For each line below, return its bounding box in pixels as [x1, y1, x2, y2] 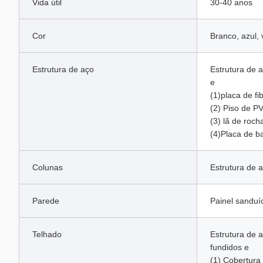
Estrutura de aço [32, 65, 94, 74]
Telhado [32, 230, 62, 239]
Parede [32, 196, 59, 205]
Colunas [32, 163, 63, 172]
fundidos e [210, 242, 249, 252]
